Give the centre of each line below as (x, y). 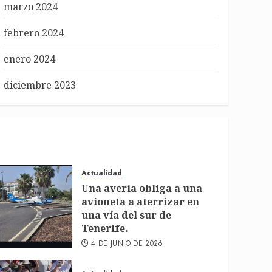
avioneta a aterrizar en (140, 202)
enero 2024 (29, 59)
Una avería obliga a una (141, 188)
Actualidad (101, 173)
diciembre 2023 (39, 85)
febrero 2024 (33, 33)
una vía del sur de (126, 215)
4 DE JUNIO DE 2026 (127, 243)
